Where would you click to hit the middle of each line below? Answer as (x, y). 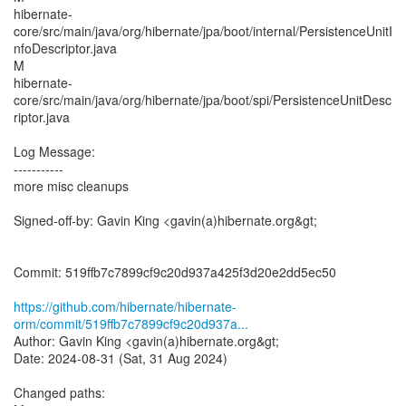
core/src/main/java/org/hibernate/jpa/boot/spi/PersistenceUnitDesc (203, 100)
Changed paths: (59, 392)
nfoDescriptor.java (65, 48)
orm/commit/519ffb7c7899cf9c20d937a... (131, 324)
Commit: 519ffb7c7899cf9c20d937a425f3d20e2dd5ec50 (175, 272)
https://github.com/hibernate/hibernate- (125, 306)
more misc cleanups (71, 186)
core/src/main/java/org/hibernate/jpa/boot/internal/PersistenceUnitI (203, 31)
